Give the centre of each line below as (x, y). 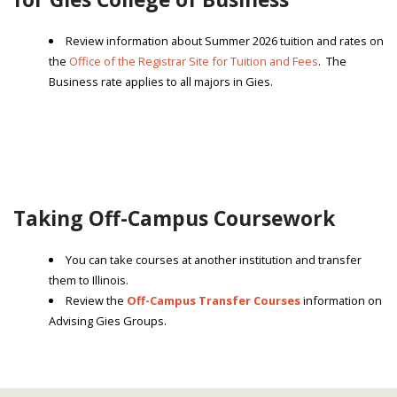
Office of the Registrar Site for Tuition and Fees (194, 61)
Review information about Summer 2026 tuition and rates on (224, 40)
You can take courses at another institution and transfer (213, 260)
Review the (96, 301)
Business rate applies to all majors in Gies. (161, 81)
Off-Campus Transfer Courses (213, 301)
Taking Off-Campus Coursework (174, 219)
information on (341, 301)
